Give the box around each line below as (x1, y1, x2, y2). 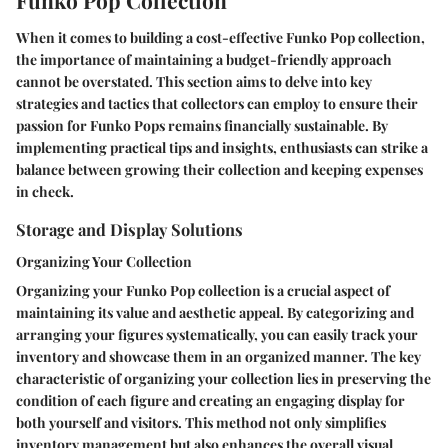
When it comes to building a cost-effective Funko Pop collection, (16, 28, 425, 48)
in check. (16, 182, 74, 202)
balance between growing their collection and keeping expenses (16, 160, 423, 180)
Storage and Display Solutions (16, 218, 243, 241)
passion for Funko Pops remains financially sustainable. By (16, 116, 388, 136)
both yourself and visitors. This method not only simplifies (16, 412, 386, 432)
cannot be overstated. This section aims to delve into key (16, 72, 372, 92)
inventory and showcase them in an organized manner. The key (16, 346, 421, 366)
